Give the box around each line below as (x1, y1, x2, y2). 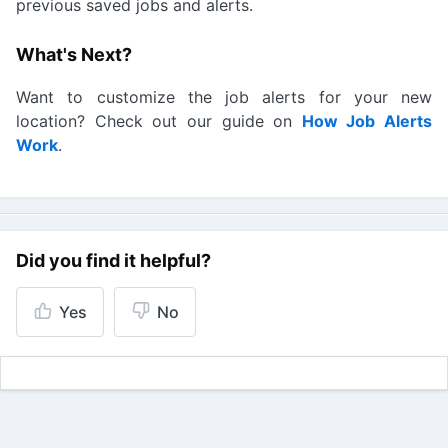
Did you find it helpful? (16, 250, 211, 272)
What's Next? (16, 44, 132, 65)
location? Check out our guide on (16, 111, 302, 131)
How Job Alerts (301, 111, 432, 131)
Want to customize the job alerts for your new (16, 87, 432, 107)
